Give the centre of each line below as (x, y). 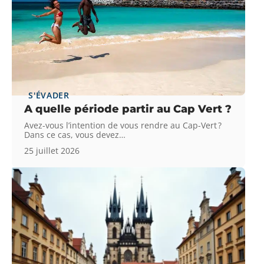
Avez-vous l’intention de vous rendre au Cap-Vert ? (123, 125)
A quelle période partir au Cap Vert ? (128, 109)
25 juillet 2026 (52, 150)
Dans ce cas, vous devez (72, 134)
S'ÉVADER (49, 95)
